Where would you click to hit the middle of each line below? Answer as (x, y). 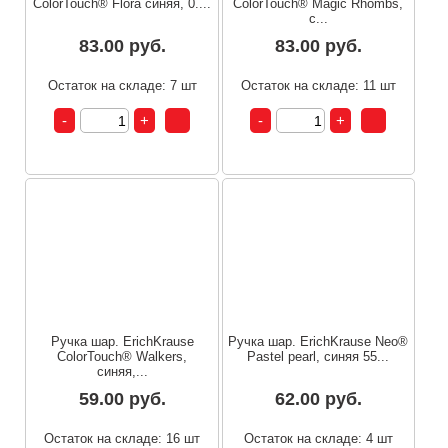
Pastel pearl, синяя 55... (318, 356)
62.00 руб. (318, 398)
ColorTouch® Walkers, (122, 356)
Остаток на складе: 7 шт (122, 86)
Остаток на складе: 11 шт (318, 86)
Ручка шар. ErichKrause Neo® (318, 341)
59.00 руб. (122, 398)
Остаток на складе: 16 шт (122, 438)
